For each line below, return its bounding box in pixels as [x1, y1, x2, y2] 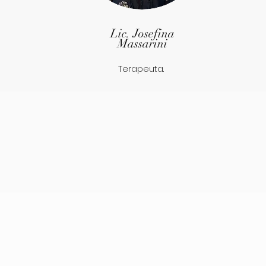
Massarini [117, 36, 167, 51]
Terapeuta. [116, 63, 164, 75]
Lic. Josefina [110, 26, 175, 41]
